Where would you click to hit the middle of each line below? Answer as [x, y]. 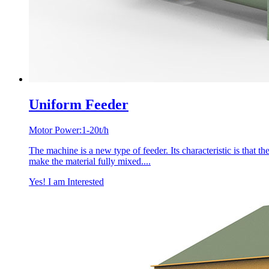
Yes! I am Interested [66, 181]
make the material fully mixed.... [90, 161]
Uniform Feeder [79, 104]
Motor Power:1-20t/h [69, 130]
